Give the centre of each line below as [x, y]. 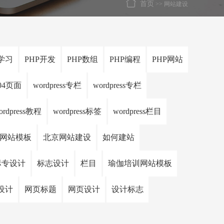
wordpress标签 [77, 111]
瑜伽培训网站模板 [140, 163]
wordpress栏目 [137, 111]
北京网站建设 [67, 137]
